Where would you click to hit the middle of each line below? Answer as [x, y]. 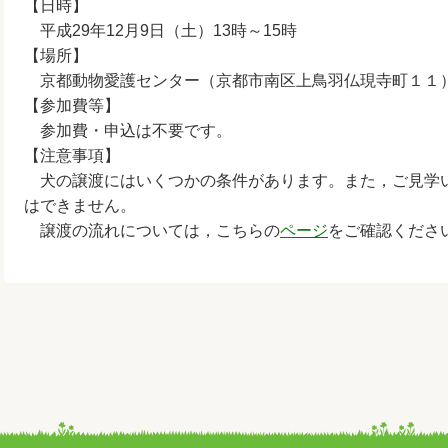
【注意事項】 [72, 155]
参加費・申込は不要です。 [128, 130]
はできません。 [80, 205]
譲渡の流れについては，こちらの [152, 230]
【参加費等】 [72, 105]
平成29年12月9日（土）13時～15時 [160, 30]
